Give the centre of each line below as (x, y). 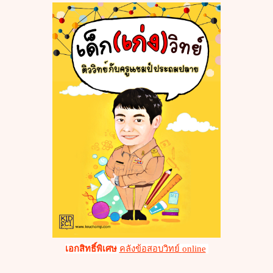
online (194, 249)
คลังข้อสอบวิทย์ (151, 249)
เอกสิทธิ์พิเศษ (91, 249)
